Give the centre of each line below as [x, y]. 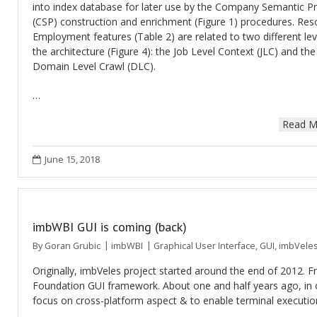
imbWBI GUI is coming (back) [110, 227]
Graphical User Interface [204, 246]
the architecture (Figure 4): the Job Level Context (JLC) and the [174, 52]
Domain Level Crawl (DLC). [94, 67]
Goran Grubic [73, 246]
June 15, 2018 [72, 160]
